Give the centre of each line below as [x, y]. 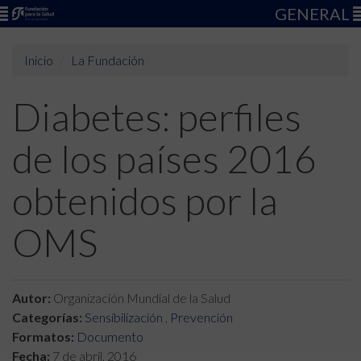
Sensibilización [124, 317]
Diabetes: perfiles [157, 116]
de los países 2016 [164, 158]
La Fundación [108, 60]
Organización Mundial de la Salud [141, 298]
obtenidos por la [145, 200]
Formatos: [43, 336]
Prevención [201, 317]
